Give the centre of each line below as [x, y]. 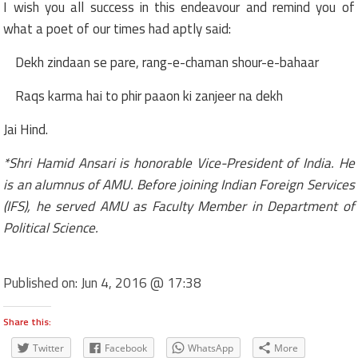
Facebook [126, 348]
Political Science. [51, 227]
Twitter [49, 348]
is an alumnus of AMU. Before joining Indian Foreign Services [179, 184]
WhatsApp [211, 348]
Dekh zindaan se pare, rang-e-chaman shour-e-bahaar [167, 62]
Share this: [28, 321]
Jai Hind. [26, 129]
